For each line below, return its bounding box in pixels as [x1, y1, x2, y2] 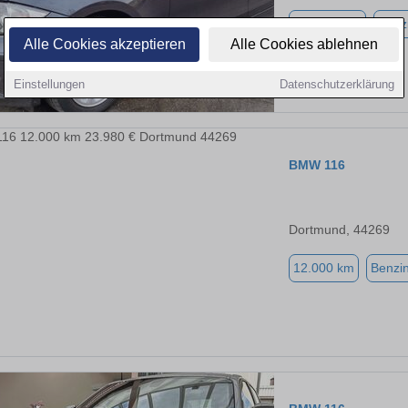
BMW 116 [289, 158, 346, 173]
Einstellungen [14, 77, 85, 91]
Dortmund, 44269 [289, 222, 390, 238]
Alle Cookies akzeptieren [23, 36, 186, 52]
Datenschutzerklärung [280, 77, 394, 91]
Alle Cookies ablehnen [229, 36, 378, 52]
